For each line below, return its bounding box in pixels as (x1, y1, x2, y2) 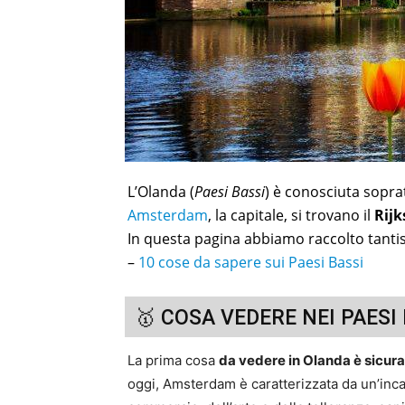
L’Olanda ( (127, 181, 194, 202)
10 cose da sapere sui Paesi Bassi (138, 251, 363, 272)
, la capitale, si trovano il (208, 204, 374, 225)
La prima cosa (127, 351, 219, 369)
